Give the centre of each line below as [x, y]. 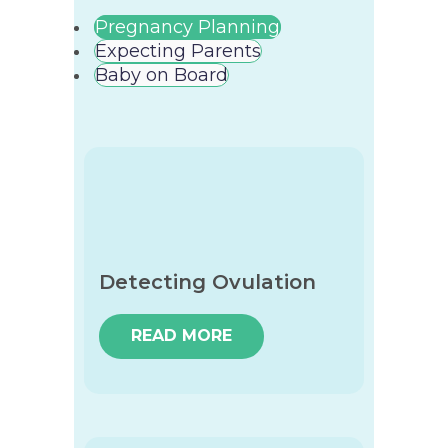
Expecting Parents [178, 51]
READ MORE [181, 336]
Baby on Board [161, 75]
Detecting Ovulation [207, 282]
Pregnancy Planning [187, 27]
